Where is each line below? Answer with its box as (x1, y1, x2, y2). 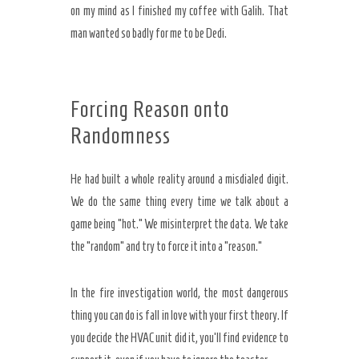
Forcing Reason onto (71, 97, 229, 122)
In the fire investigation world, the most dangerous (71, 286, 288, 300)
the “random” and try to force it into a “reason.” (71, 240, 262, 253)
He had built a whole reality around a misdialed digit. (71, 172, 288, 186)
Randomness (71, 123, 171, 148)
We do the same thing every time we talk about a (71, 195, 288, 208)
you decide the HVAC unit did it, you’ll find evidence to (71, 331, 288, 345)
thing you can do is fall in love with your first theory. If (71, 309, 288, 322)
